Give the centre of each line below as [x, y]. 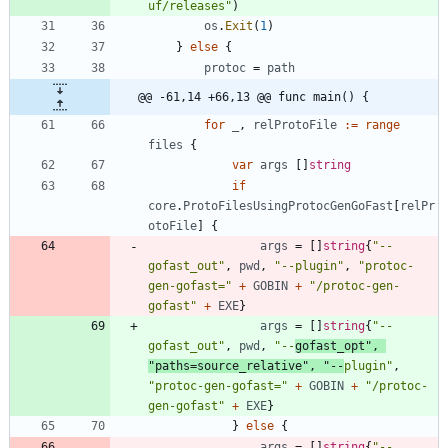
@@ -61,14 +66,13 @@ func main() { [253, 96]
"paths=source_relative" [228, 365]
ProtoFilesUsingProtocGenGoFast [288, 205]
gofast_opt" [333, 345]
